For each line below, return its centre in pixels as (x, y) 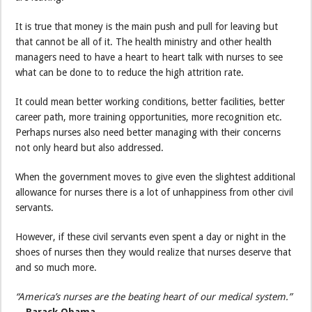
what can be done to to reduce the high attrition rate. (130, 72)
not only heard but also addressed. (90, 147)
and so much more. (56, 267)
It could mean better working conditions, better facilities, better (150, 101)
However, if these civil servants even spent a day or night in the (151, 236)
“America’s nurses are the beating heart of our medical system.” (154, 296)
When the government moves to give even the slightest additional (156, 177)
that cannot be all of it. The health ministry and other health (144, 41)
